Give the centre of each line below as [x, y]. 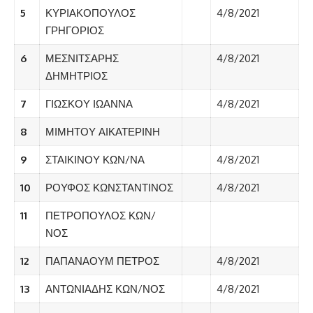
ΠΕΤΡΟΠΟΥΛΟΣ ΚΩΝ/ [100, 216]
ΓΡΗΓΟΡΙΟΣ [74, 31]
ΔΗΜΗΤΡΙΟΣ [76, 76]
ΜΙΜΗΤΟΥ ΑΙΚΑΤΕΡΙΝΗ [102, 132]
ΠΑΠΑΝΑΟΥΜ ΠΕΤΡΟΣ [102, 261]
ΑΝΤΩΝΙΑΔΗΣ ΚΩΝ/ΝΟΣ [105, 289]
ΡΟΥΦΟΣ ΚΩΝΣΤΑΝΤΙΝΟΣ [109, 188]
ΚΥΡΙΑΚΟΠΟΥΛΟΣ [90, 13]
